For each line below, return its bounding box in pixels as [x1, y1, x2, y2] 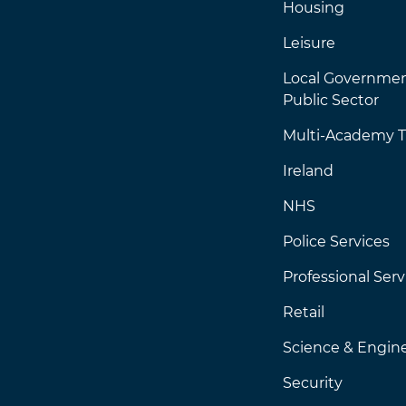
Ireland [283, 162, 333, 179]
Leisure [283, 34, 335, 52]
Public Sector [283, 92, 379, 109]
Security [283, 374, 343, 391]
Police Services [283, 233, 390, 250]
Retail [283, 304, 324, 321]
